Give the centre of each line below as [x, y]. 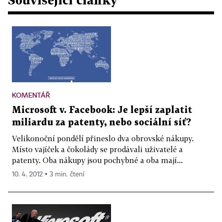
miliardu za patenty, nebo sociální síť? [102, 122]
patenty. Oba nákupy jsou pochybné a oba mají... [97, 160]
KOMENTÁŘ [31, 95]
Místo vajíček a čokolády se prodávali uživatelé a [97, 149]
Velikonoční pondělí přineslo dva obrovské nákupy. [103, 138]
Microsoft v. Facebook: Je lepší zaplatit [102, 110]
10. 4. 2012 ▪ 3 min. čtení [48, 174]
